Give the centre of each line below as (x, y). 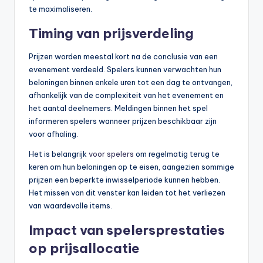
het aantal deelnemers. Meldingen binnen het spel (118, 108)
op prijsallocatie (84, 249)
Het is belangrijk (59, 154)
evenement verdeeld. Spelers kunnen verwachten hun (125, 70)
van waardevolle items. (70, 206)
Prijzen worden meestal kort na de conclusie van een (123, 57)
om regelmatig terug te (177, 154)
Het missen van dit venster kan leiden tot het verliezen (127, 193)
